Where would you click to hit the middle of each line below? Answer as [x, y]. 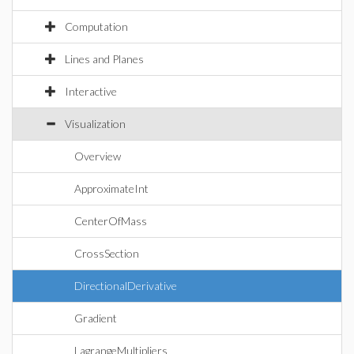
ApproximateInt [111, 188]
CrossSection [107, 253]
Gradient [96, 318]
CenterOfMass [111, 221]
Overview [98, 156]
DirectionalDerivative [126, 286]
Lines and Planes [104, 59]
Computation [96, 26]
